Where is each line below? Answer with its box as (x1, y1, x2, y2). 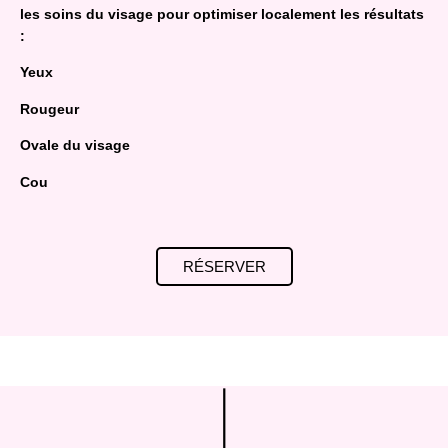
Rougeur (20, 100, 79, 117)
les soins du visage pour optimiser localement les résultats (20, 6, 424, 22)
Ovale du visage (20, 137, 130, 154)
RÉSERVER (182, 257, 266, 275)
